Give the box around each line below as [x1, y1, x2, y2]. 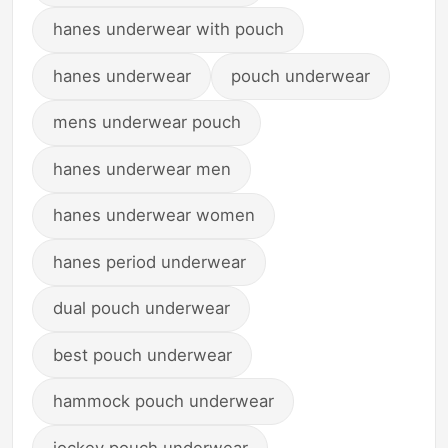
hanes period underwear [52, 251, 246, 272]
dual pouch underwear [52, 298, 230, 319]
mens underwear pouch [52, 112, 241, 133]
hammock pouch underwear [52, 391, 274, 412]
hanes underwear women [52, 205, 255, 226]
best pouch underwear [52, 344, 232, 365]
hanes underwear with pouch [52, 19, 284, 40]
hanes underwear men [52, 158, 231, 179]
